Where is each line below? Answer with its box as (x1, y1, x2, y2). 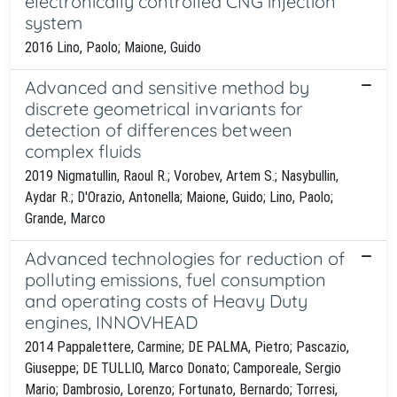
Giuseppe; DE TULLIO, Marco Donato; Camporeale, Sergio (25, 359, 341, 377)
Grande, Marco (25, 209, 105, 227)
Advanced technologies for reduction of (25, 246, 345, 269)
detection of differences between (25, 118, 292, 141)
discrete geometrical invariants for (25, 97, 303, 120)
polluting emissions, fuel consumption (25, 268, 326, 291)
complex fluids (25, 139, 141, 162)
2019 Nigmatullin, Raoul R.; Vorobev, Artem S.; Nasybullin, (25, 167, 339, 184)
